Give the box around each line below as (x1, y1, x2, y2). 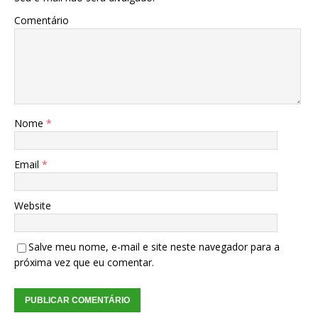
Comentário (14, 13, 69, 28)
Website (14, 199, 51, 213)
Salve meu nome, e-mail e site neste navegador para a (28, 240, 280, 254)
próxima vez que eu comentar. (14, 256, 154, 270)
